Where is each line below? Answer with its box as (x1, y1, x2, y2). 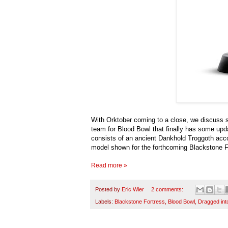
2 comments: (151, 186, 185, 192)
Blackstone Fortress (115, 198, 165, 205)
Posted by (95, 186, 122, 192)
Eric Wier (122, 186, 144, 192)
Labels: (95, 198, 115, 205)
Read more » (91, 161, 127, 169)
